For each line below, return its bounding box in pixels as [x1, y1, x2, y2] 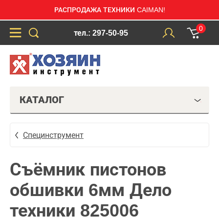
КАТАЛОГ [20, 94, 64, 105]
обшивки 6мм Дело [10, 180, 172, 200]
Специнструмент [23, 131, 84, 139]
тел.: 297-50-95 [73, 28, 128, 37]
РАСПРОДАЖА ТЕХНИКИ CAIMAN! [54, 6, 165, 14]
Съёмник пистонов [10, 159, 166, 179]
